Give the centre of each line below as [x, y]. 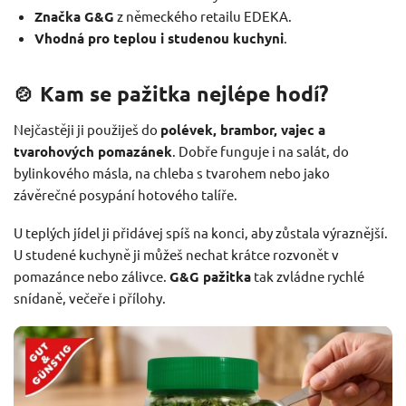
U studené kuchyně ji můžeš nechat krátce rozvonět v [176, 254]
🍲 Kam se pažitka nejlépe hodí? [171, 93]
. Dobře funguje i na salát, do [261, 150]
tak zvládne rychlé [308, 275]
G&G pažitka [210, 276]
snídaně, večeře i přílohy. [90, 297]
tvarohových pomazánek [93, 151]
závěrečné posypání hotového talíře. [126, 194]
